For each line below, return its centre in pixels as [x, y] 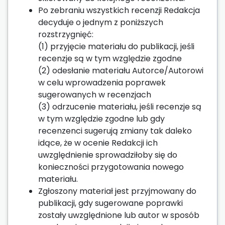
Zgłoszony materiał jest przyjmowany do [117, 191]
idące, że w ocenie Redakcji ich [98, 143]
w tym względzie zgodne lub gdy [101, 119]
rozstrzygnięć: [66, 34]
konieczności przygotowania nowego [111, 167]
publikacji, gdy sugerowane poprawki [110, 203]
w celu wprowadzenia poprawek [102, 82]
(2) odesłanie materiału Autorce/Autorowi [121, 70]
